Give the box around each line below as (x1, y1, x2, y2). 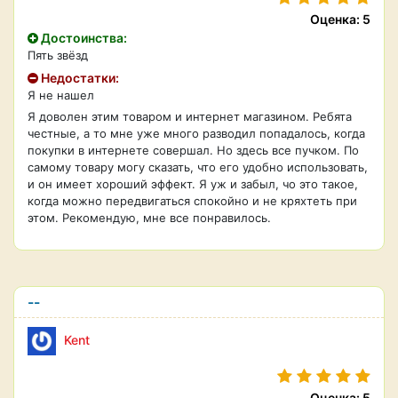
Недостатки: (38, 70, 119, 85)
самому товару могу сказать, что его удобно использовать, (28, 160, 368, 174)
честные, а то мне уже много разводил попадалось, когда (28, 126, 365, 140)
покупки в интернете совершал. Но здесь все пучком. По (28, 143, 359, 157)
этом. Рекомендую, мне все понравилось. (28, 211, 271, 225)
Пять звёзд (28, 48, 88, 62)
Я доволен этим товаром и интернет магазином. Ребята (28, 109, 352, 123)
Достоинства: (38, 30, 127, 45)
